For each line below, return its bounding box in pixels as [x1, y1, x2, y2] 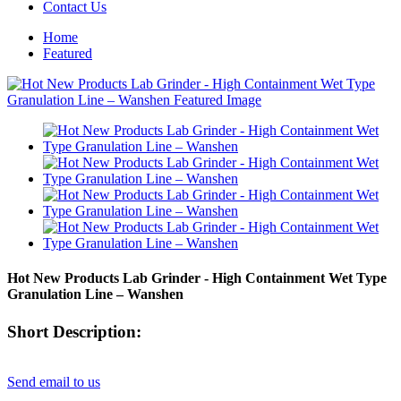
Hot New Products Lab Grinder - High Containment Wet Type [7, 270, 387, 286]
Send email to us [7, 374, 100, 390]
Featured [43, 46, 92, 61]
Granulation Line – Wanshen [7, 286, 183, 303]
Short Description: [7, 321, 141, 341]
